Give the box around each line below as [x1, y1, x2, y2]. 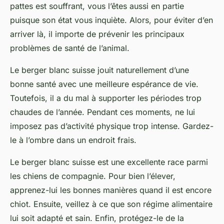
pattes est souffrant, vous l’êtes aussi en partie [10, 1, 184, 11]
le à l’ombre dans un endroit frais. [10, 135, 139, 145]
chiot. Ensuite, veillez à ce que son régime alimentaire [10, 199, 212, 209]
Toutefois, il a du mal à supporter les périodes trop [10, 93, 201, 103]
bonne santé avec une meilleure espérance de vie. [10, 79, 198, 89]
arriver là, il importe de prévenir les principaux [10, 29, 184, 39]
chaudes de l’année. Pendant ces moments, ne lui [10, 107, 195, 117]
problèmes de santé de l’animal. [10, 43, 132, 53]
